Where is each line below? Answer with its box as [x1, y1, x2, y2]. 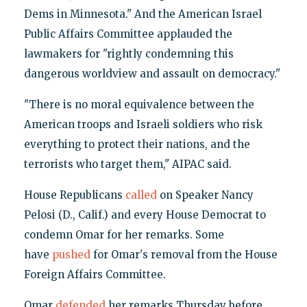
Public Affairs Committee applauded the [23, 27, 232, 40]
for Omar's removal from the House [90, 247, 278, 261]
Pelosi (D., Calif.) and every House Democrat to [23, 208, 266, 221]
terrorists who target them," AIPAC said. [23, 157, 232, 171]
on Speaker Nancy [156, 188, 254, 201]
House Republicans [23, 188, 125, 201]
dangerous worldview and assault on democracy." [23, 66, 280, 80]
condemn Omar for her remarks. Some [23, 228, 224, 241]
